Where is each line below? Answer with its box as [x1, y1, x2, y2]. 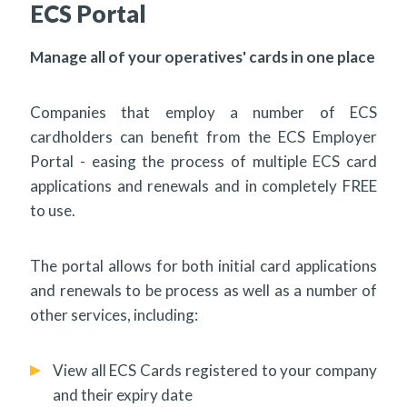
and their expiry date [53, 384, 193, 404]
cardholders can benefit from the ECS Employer [30, 126, 377, 146]
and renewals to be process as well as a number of [30, 280, 377, 300]
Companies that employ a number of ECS [30, 102, 377, 122]
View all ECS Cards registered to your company [53, 360, 377, 380]
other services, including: [30, 304, 198, 324]
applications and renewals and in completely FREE [30, 175, 377, 195]
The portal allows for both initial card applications [30, 255, 377, 275]
